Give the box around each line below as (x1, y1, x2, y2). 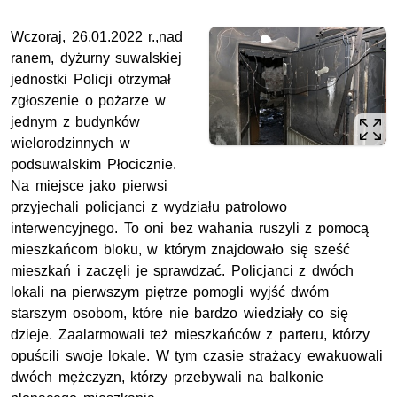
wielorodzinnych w (11, 136, 130, 152)
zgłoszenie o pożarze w (11, 93, 166, 109)
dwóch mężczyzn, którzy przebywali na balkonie (11, 370, 323, 385)
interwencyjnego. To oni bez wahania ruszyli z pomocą (11, 221, 369, 237)
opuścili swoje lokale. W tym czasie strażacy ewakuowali (11, 348, 383, 364)
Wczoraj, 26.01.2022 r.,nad (11, 29, 183, 45)
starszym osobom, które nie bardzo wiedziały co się (11, 306, 348, 322)
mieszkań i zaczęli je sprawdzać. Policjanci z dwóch (11, 263, 354, 279)
